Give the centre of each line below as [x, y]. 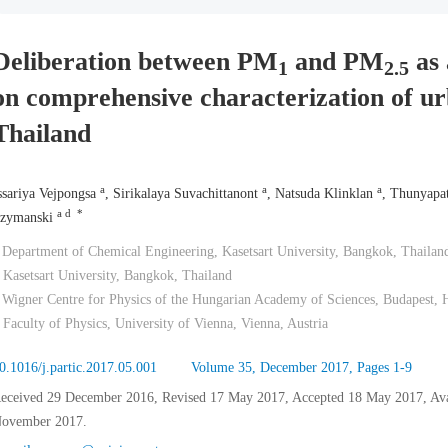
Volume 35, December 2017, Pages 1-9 [301, 367]
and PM [335, 61]
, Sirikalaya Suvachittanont [183, 193]
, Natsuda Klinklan [321, 193]
